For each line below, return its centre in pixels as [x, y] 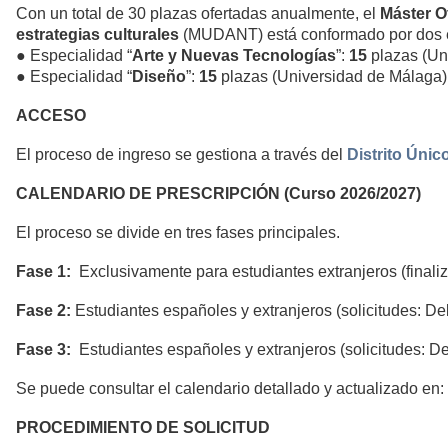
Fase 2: [43, 311]
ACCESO [53, 116]
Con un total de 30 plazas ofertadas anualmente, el [198, 14]
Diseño [159, 77]
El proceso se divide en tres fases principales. [178, 233]
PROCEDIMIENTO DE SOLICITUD [143, 428]
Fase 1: [43, 272]
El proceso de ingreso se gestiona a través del [181, 155]
